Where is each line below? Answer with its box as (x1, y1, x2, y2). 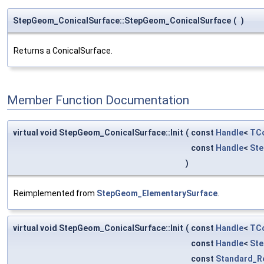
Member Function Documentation (7, 93, 189, 108)
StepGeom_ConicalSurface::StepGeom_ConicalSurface (13, 16, 231, 26)
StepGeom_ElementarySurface (97, 188, 217, 198)
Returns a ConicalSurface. (14, 46, 113, 56)
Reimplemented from (14, 188, 97, 198)
